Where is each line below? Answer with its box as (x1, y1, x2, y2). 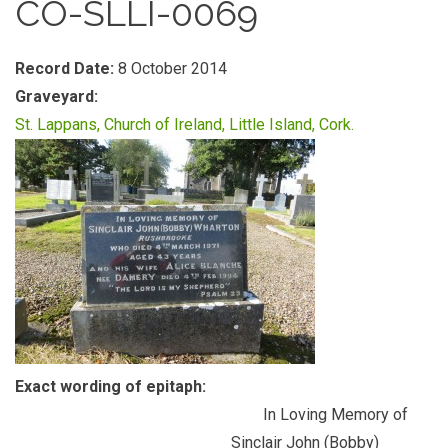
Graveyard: (15, 87, 102, 106)
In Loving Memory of (15, 405, 408, 424)
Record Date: (15, 59, 118, 78)
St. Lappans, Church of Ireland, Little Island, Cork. (15, 115, 354, 134)
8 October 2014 (118, 59, 227, 78)
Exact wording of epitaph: (15, 377, 210, 396)
